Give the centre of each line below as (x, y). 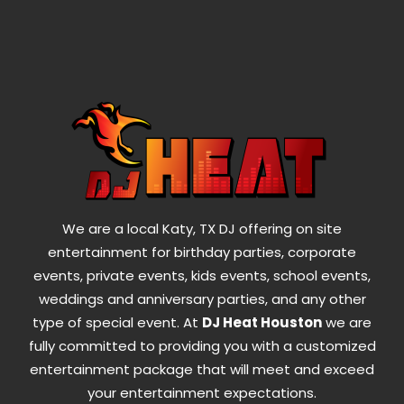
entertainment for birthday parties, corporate (202, 252)
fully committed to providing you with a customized (202, 346)
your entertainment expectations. (202, 393)
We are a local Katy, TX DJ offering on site (202, 229)
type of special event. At (117, 322)
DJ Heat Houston (262, 322)
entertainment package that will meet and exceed (202, 369)
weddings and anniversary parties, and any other (202, 299)
